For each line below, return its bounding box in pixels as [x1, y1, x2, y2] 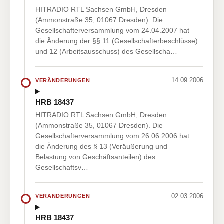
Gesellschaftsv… [35, 163, 88, 171]
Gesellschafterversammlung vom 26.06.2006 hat [35, 131, 189, 140]
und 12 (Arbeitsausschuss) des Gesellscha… [35, 47, 177, 56]
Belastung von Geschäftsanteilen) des [35, 152, 155, 161]
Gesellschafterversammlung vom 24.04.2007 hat [35, 26, 189, 35]
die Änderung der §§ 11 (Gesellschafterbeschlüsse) [35, 37, 198, 45]
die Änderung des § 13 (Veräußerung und [35, 142, 167, 150]
